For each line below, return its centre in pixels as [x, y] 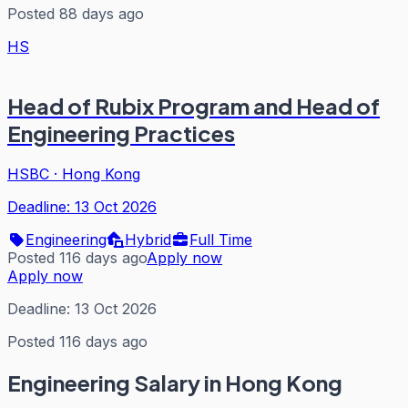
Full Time [221, 239]
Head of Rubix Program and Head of [194, 105]
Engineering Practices [121, 133]
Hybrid [148, 239]
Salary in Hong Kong [236, 382]
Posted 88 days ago [76, 13]
